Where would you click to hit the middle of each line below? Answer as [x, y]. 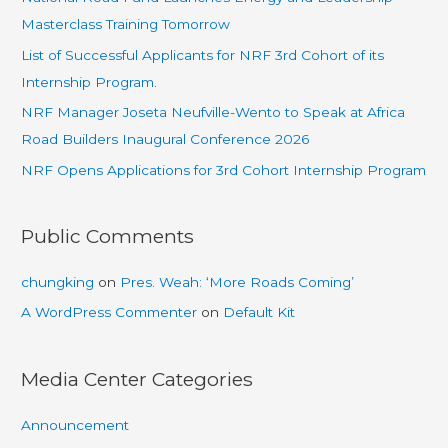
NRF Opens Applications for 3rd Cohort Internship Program [224, 169]
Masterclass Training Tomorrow [126, 24]
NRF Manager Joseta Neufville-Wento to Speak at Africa [213, 112]
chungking [58, 282]
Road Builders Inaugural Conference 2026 [165, 139]
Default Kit [259, 312]
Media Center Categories [137, 378]
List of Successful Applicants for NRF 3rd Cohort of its [203, 54]
